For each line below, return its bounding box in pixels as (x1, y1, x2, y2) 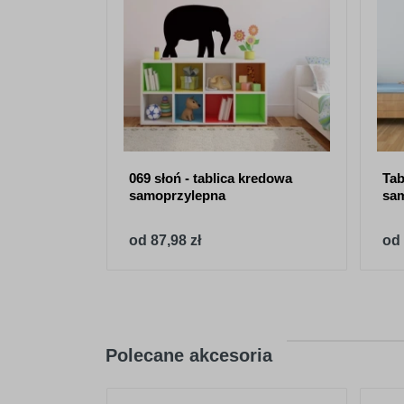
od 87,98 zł (129, 233, 201, 248)
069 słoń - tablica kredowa (129, 170, 292, 186)
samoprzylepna (129, 188, 225, 203)
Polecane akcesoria (106, 345, 272, 365)
